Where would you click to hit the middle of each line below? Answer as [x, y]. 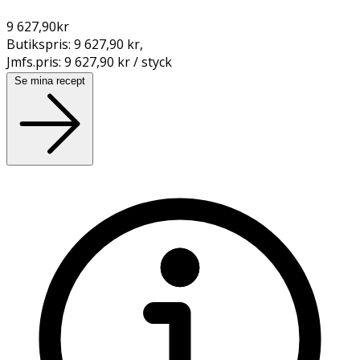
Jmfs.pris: [35, 61]
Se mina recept [50, 80]
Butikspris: [40, 44]
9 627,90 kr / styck [118, 61]
